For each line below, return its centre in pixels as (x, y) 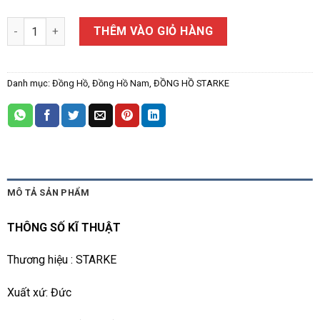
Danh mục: (29, 84)
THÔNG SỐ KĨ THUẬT (64, 227)
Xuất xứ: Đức (39, 293)
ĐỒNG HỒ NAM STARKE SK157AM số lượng (110, 25)
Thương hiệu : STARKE (61, 260)
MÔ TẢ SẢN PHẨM (48, 192)
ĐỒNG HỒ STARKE (191, 84)
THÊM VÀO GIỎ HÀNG (153, 31)
